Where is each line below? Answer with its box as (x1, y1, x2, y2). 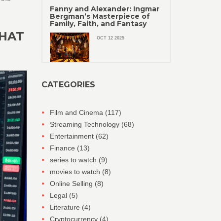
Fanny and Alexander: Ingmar (49, 4, 159, 13)
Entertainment (49, 132, 96, 140)
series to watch (49, 156, 99, 164)
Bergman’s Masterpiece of (49, 12, 150, 21)
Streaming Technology (49, 120, 121, 128)
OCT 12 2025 (96, 36, 124, 40)
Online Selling (49, 180, 95, 187)
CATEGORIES (41, 80, 95, 89)
